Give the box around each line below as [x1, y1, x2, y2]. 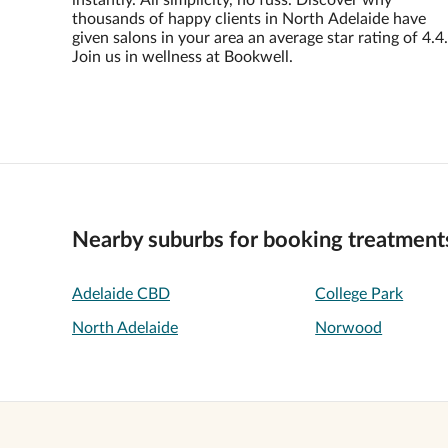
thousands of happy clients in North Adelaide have [72, 11, 426, 27]
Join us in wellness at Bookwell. [72, 49, 293, 65]
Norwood [315, 320, 383, 336]
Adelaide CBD [72, 286, 170, 302]
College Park [315, 286, 404, 302]
